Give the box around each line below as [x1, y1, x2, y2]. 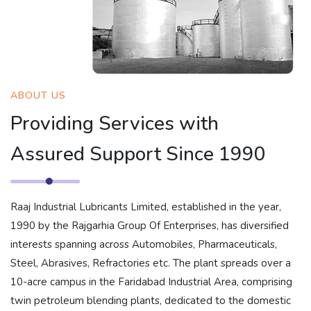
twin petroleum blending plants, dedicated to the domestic [10, 294, 291, 308]
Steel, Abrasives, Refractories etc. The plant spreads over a [10, 256, 291, 271]
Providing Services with [10, 110, 219, 137]
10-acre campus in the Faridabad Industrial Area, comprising [10, 275, 292, 289]
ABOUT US [10, 89, 66, 103]
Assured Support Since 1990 [10, 141, 266, 168]
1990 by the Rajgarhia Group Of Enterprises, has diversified [10, 219, 289, 233]
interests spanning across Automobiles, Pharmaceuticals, [10, 237, 277, 252]
